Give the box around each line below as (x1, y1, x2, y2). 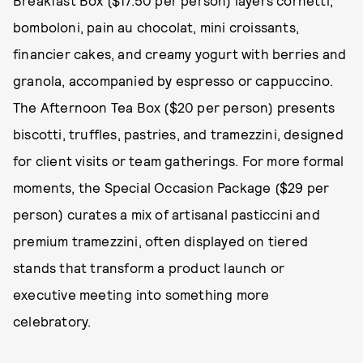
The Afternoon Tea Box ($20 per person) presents (13, 99, 335, 116)
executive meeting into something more (13, 286, 270, 303)
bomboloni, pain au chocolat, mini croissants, (13, 19, 300, 36)
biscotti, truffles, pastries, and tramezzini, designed (13, 126, 344, 143)
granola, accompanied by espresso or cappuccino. (13, 72, 334, 89)
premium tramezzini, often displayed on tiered (13, 233, 309, 250)
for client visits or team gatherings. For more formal (13, 152, 344, 169)
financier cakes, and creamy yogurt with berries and (13, 45, 347, 62)
